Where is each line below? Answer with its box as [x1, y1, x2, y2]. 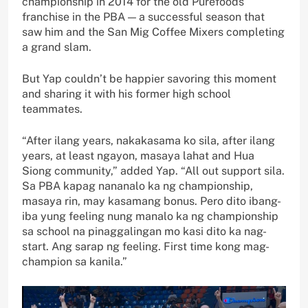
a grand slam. [22, 40, 91, 54]
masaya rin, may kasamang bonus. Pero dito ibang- [22, 194, 281, 208]
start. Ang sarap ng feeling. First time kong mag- [22, 239, 269, 253]
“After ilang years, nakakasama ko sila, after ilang [22, 133, 275, 147]
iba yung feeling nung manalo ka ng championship [22, 209, 278, 223]
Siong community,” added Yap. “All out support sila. [22, 164, 285, 177]
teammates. [22, 102, 82, 115]
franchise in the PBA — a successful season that [22, 10, 265, 23]
